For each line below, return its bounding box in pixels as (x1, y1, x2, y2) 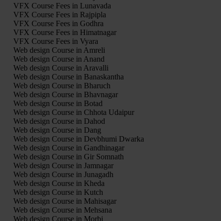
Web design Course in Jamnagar (13, 161, 113, 170)
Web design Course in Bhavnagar (13, 90, 118, 99)
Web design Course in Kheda (13, 179, 105, 187)
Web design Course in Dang (13, 125, 101, 134)
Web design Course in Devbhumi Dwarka (13, 134, 144, 143)
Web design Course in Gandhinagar (13, 143, 124, 152)
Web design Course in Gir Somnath (13, 152, 124, 161)
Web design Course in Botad (13, 99, 103, 108)
